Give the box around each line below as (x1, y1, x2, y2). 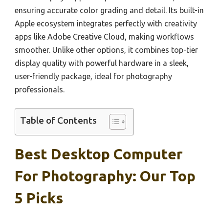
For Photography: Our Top (15, 167, 196, 184)
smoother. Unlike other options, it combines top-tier (15, 45, 198, 54)
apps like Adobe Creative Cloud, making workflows (15, 32, 194, 41)
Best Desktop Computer (15, 145, 183, 162)
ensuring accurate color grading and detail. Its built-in (15, 5, 204, 15)
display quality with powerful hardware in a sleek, (15, 58, 189, 67)
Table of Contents (20, 115, 97, 126)
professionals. (15, 85, 65, 94)
